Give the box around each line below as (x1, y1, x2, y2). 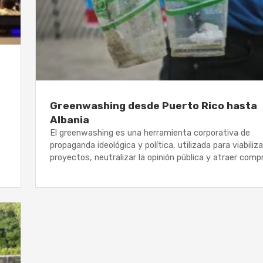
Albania (50, 114, 92, 126)
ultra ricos (50, 165, 89, 176)
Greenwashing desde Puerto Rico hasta (50, 100, 257, 112)
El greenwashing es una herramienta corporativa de (50, 128, 250, 139)
